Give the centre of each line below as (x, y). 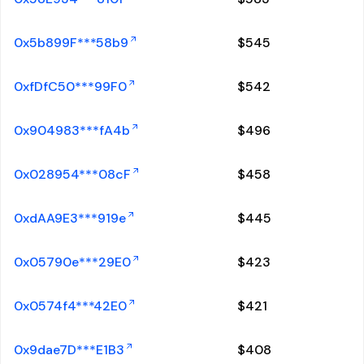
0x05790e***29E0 (72, 262)
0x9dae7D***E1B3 (69, 350)
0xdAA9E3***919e (70, 218)
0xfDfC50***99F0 (70, 87)
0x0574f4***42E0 (70, 306)
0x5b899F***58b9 (71, 43)
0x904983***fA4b (72, 130)
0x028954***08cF (72, 174)
